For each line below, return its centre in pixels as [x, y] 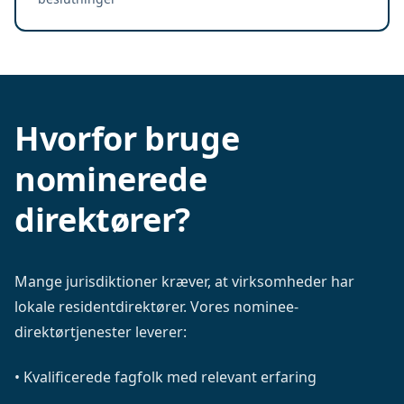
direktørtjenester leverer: [101, 332]
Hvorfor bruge [127, 138]
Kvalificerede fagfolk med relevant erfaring [170, 377]
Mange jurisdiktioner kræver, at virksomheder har [184, 281]
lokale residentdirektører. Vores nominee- [156, 307]
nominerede [111, 179]
